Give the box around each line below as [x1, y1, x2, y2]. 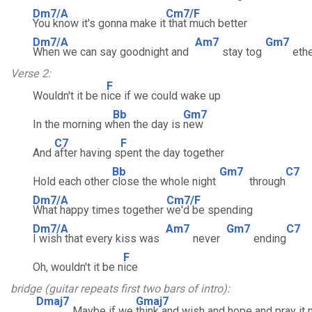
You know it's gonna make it [33, 17, 166, 30]
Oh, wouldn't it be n [10, 260, 123, 274]
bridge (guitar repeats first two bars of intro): [10, 282, 230, 295]
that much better [166, 17, 247, 30]
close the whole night [112, 175, 216, 188]
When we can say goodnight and [33, 45, 192, 58]
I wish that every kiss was [33, 232, 162, 245]
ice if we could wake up [107, 89, 221, 102]
